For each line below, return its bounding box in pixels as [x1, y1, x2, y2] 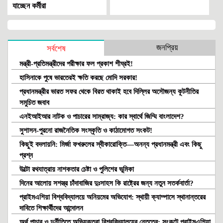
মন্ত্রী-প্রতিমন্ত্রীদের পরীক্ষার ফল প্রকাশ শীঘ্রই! [19, 60, 133, 68]
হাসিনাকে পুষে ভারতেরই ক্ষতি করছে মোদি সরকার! [19, 74, 137, 82]
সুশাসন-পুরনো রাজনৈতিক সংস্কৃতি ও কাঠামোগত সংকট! [19, 126, 152, 135]
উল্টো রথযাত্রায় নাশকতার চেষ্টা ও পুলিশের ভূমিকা [19, 165, 134, 174]
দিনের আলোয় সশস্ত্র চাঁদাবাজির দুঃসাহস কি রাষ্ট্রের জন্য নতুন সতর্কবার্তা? [19, 179, 194, 188]
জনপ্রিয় [156, 43, 178, 53]
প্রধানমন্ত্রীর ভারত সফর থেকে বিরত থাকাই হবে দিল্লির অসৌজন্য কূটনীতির [19, 88, 199, 96]
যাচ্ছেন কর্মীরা [12, 1, 46, 10]
